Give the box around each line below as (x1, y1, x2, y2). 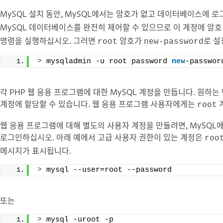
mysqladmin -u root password (42, 57, 172, 66)
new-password (144, 37, 204, 46)
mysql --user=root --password (42, 165, 172, 174)
